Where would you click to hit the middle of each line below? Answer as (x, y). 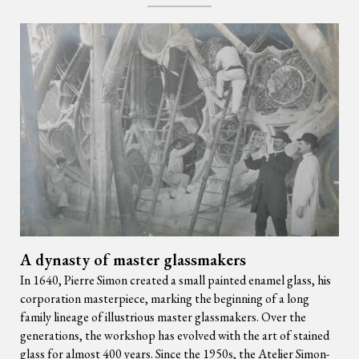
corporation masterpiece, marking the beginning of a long (165, 298)
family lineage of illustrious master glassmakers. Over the (163, 317)
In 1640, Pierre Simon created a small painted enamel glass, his (175, 280)
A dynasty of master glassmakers (133, 260)
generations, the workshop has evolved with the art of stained (175, 335)
